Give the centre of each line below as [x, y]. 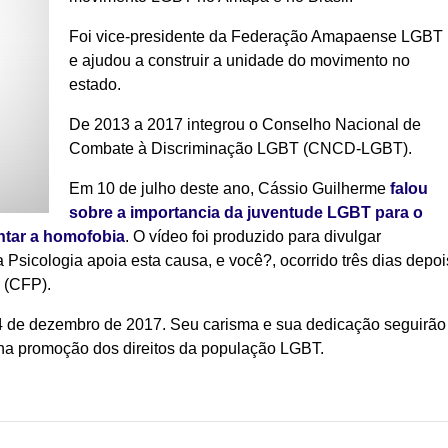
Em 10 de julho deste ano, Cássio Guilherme [229, 188]
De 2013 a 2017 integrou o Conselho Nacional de [245, 124]
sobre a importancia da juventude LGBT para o [246, 212]
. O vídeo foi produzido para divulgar [253, 236]
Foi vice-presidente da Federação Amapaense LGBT [256, 36]
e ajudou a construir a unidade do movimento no [239, 60]
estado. [95, 84]
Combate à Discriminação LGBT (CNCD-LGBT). [240, 148]
